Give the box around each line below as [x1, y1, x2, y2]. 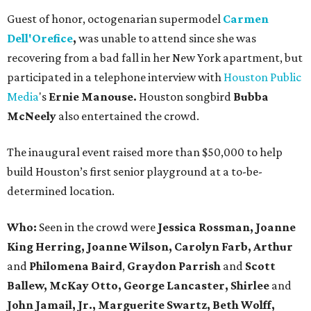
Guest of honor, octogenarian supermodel [7, 12, 223, 26]
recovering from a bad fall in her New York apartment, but [7, 51, 303, 65]
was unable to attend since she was [78, 31, 256, 46]
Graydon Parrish [127, 259, 221, 274]
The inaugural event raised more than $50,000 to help [7, 145, 283, 160]
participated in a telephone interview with [7, 70, 224, 85]
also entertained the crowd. [58, 109, 199, 124]
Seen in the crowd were [37, 220, 158, 235]
